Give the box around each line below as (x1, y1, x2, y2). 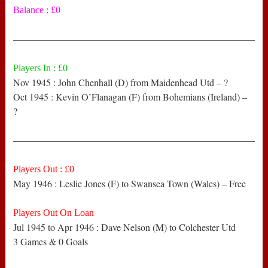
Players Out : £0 (13, 164, 75, 175)
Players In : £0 (13, 63, 68, 74)
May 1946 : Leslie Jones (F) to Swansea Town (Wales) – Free (13, 177, 246, 190)
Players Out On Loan (13, 208, 95, 218)
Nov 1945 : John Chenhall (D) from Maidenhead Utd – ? (13, 76, 229, 89)
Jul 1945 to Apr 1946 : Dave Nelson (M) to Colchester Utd (13, 221, 236, 234)
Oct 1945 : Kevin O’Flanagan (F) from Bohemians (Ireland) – (13, 90, 248, 103)
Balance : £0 (13, 5, 61, 16)
